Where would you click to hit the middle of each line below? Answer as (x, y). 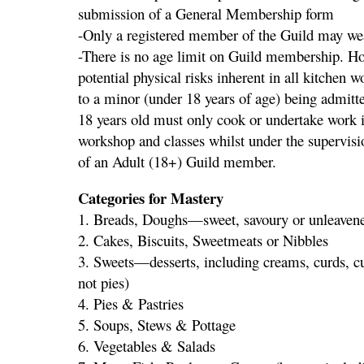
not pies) (104, 282)
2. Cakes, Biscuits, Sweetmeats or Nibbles (203, 240)
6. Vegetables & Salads (147, 345)
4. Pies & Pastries (131, 303)
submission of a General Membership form (206, 13)
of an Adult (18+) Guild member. (177, 161)
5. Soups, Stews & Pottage (157, 324)
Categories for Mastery (151, 197)
